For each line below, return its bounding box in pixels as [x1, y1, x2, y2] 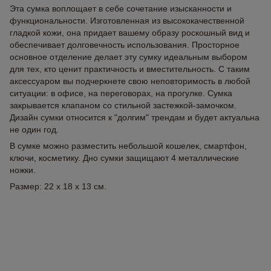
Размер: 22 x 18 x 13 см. [10, 181, 106, 191]
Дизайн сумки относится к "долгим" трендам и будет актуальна [10, 113, 260, 122]
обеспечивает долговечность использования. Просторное [10, 40, 240, 50]
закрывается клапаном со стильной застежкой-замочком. [10, 100, 237, 110]
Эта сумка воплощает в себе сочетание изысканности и [10, 4, 232, 13]
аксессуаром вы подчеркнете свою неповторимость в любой [10, 76, 250, 86]
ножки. [10, 165, 36, 175]
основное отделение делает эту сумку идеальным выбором [10, 52, 247, 62]
